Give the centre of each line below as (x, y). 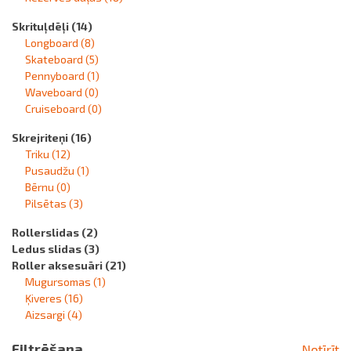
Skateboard (55, 59)
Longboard (53, 43)
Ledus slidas (48, 249)
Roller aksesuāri (58, 265)
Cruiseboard (56, 109)
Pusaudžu (51, 170)
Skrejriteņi (41, 138)
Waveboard (55, 92)
